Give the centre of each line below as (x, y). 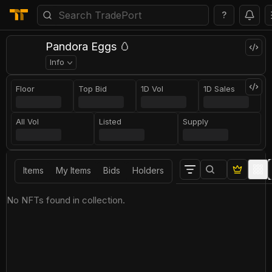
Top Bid (93, 89)
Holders (148, 170)
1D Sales (219, 89)
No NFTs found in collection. (66, 200)
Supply (195, 121)
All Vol (28, 121)
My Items (73, 170)
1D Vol (152, 89)
